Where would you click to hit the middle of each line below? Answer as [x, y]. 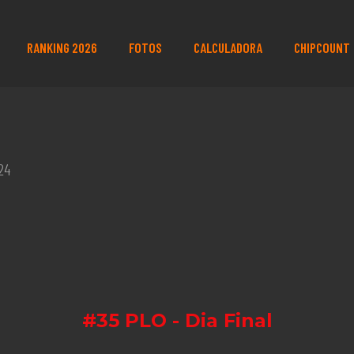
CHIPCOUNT [322, 47]
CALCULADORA [228, 47]
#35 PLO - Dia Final [177, 320]
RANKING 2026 [62, 47]
